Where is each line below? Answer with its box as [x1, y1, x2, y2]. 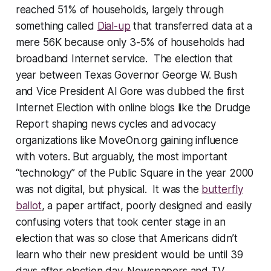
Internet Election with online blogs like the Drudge [15, 102, 251, 114]
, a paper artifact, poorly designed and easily [41, 200, 252, 212]
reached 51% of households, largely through [15, 4, 224, 16]
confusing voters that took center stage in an [15, 216, 226, 229]
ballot [15, 200, 42, 212]
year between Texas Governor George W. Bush [15, 69, 237, 82]
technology [19, 167, 71, 180]
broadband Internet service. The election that [15, 53, 233, 65]
